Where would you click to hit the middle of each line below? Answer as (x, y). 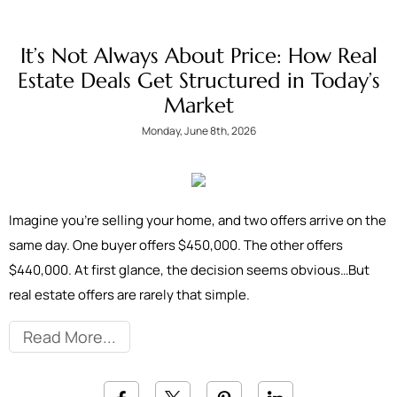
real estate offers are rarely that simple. (129, 295)
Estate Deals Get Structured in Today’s (198, 81)
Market (198, 105)
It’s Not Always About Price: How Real (198, 56)
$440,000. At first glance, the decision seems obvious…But (189, 270)
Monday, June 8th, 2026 (198, 131)
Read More (63, 337)
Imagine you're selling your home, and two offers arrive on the (198, 220)
